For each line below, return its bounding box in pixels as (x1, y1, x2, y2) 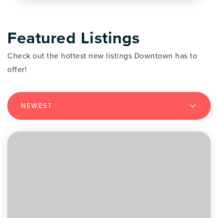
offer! (7, 64, 27, 75)
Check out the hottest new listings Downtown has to (7, 50, 197, 62)
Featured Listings (7, 26, 140, 50)
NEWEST (21, 101, 53, 111)
